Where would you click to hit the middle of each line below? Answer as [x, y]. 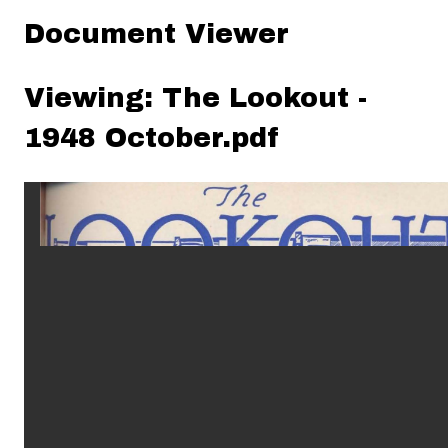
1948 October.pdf [151, 138]
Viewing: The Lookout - [195, 98]
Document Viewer [156, 34]
